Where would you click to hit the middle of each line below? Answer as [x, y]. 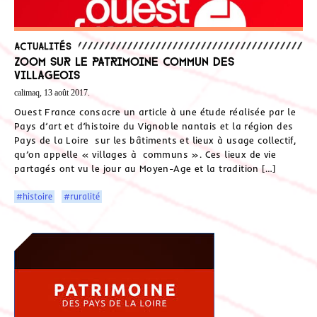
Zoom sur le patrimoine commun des [124, 61]
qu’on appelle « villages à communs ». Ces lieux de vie [145, 154]
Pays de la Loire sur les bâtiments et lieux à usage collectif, [155, 140]
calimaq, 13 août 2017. [52, 93]
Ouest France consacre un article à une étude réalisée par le [155, 111]
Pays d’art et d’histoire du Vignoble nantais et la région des [154, 126]
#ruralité [82, 196]
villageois [47, 74]
